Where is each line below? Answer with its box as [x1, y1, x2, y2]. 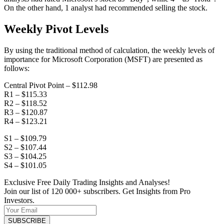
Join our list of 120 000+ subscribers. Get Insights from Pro [4, 186, 190, 195]
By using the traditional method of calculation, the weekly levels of [4, 45, 214, 54]
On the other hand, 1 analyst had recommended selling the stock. [4, 3, 207, 12]
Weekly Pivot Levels [4, 22, 108, 35]
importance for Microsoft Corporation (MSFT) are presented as [4, 54, 202, 63]
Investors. [4, 195, 34, 204]
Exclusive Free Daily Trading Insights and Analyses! [4, 177, 170, 186]
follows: [4, 63, 29, 72]
